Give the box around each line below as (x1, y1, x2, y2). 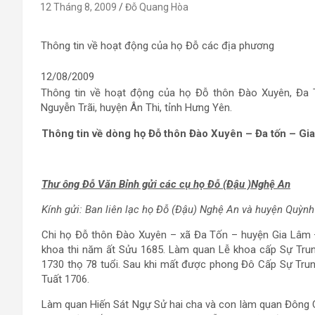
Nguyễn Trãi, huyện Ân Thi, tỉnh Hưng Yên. (41, 101, 232, 114)
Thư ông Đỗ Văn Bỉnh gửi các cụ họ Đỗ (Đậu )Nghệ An (41, 178, 290, 191)
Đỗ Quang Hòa (125, 1, 188, 13)
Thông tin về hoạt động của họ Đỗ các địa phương (41, 39, 274, 52)
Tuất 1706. (41, 273, 89, 285)
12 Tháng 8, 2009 (40, 1, 117, 13)
